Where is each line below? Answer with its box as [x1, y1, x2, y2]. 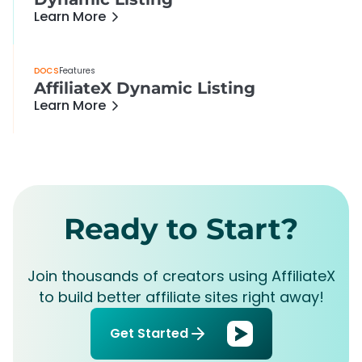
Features [58, 64, 95, 77]
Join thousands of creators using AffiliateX [27, 265, 335, 286]
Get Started [109, 323, 188, 343]
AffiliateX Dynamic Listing [34, 78, 255, 98]
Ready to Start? [64, 210, 298, 246]
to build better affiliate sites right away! [38, 286, 324, 307]
